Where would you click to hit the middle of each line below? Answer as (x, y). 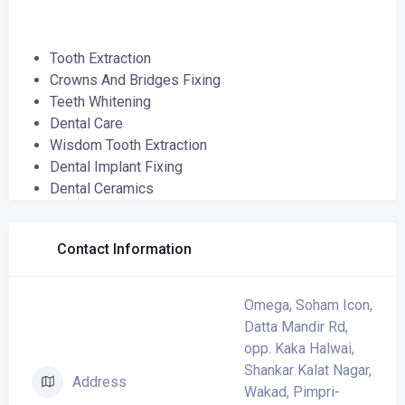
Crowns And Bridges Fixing (135, 80)
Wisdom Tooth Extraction (128, 146)
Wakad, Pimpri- (292, 392)
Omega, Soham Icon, (308, 306)
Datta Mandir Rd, (296, 327)
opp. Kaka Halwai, (299, 349)
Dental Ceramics (102, 189)
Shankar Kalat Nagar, (308, 371)
